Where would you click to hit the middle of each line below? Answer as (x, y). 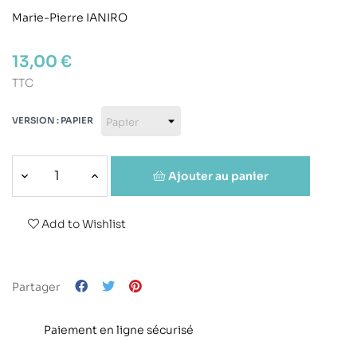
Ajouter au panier (218, 176)
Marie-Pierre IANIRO (70, 17)
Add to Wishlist (84, 224)
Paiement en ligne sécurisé (119, 330)
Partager (36, 286)
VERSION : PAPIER (53, 121)
